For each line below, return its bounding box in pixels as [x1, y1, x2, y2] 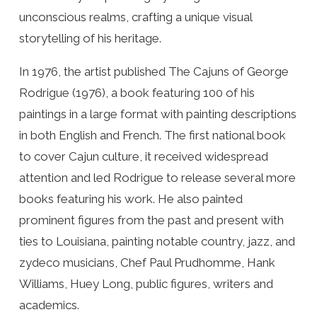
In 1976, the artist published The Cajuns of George [18, 64, 289, 79]
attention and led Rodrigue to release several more [18, 170, 296, 185]
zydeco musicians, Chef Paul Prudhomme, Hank [18, 255, 275, 270]
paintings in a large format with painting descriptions [18, 106, 296, 121]
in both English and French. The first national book [18, 127, 286, 142]
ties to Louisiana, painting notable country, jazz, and [18, 234, 295, 248]
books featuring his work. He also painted [18, 191, 243, 206]
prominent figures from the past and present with [18, 212, 284, 227]
